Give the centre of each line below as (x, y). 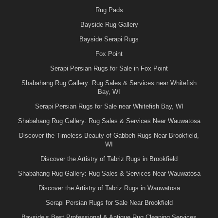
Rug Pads (109, 10)
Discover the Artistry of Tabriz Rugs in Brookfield (109, 159)
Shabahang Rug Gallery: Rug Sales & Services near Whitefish (109, 83)
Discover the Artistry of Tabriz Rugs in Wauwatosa (109, 188)
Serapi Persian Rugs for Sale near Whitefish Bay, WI (109, 107)
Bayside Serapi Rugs (109, 39)
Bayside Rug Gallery (109, 25)
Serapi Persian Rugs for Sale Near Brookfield (109, 203)
